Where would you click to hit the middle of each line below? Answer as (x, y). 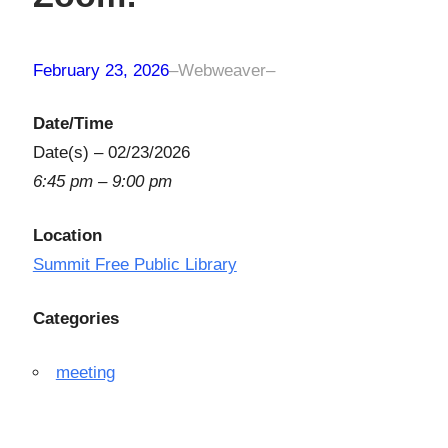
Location (67, 236)
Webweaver (221, 71)
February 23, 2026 (100, 71)
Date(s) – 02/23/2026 (111, 153)
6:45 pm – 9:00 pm (102, 182)
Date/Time (72, 124)
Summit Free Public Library (134, 265)
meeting (85, 373)
